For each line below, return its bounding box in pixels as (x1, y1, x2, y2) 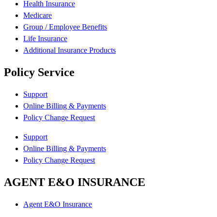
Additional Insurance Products (23, 46, 116, 55)
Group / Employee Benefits (23, 23, 107, 31)
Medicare (23, 11, 52, 20)
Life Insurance (23, 34, 67, 43)
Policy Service (4, 66, 75, 79)
